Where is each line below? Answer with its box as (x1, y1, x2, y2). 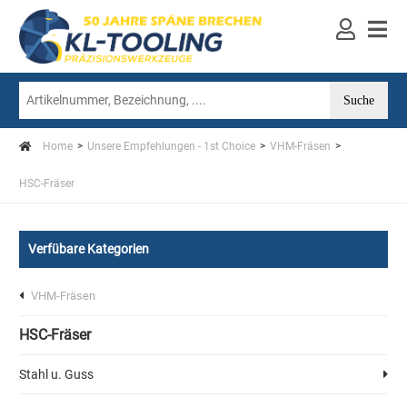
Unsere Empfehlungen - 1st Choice (86, 140, 255, 153)
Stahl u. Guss (18, 367, 94, 382)
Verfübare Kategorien (27, 242, 149, 256)
